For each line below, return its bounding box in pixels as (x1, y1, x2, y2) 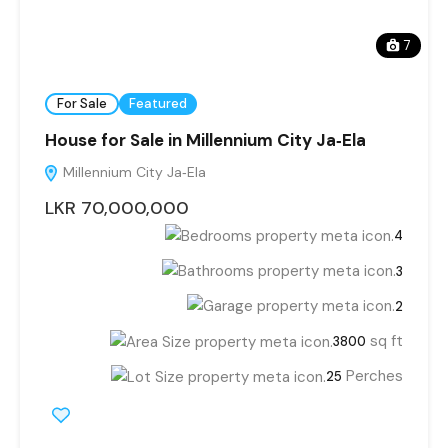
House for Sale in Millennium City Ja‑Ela (45, 128, 366, 151)
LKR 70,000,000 (45, 195, 189, 220)
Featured (129, 95, 187, 113)
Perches (346, 366, 403, 387)
